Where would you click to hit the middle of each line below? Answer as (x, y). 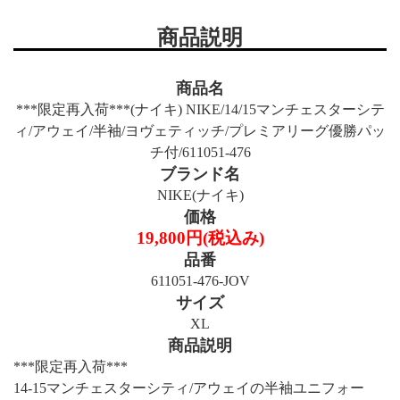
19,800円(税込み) (200, 237)
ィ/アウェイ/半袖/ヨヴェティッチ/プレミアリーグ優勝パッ (200, 130)
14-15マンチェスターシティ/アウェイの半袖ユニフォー (189, 387)
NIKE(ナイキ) (200, 195)
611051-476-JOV (200, 280)
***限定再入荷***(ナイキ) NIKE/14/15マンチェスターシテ (200, 109)
